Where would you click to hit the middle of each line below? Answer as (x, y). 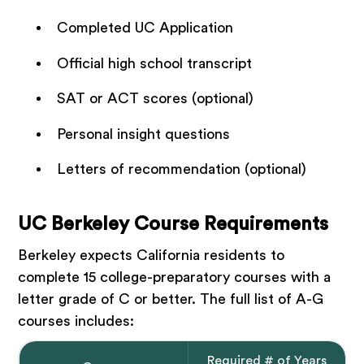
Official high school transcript (154, 63)
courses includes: (76, 321)
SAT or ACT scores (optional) (155, 99)
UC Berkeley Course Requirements (173, 225)
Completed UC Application (145, 28)
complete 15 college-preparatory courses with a (175, 277)
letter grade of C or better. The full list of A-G (171, 299)
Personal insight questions (143, 134)
